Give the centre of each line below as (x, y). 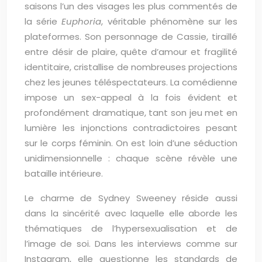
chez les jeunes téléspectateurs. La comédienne (131, 82)
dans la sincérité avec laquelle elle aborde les (131, 213)
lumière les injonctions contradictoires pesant (131, 128)
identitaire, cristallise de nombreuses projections (131, 67)
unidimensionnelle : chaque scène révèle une (131, 158)
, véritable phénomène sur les (170, 21)
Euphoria (82, 21)
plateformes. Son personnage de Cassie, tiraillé (131, 37)
